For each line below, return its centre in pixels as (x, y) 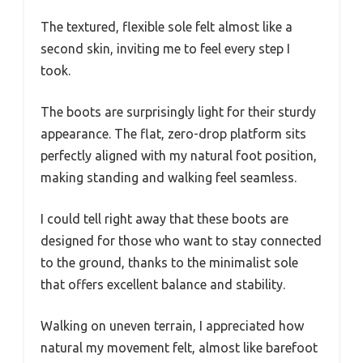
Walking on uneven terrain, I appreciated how (172, 325)
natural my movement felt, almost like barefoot (179, 347)
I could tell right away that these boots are (164, 218)
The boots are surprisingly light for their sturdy (178, 111)
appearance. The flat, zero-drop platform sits (173, 133)
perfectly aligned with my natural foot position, (179, 155)
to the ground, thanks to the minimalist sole (169, 262)
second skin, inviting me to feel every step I (165, 48)
